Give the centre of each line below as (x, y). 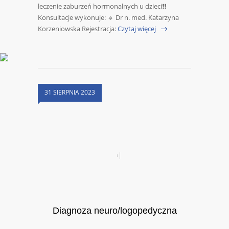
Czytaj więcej (137, 29)
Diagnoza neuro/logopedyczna (114, 211)
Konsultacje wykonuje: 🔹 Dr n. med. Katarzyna (108, 18)
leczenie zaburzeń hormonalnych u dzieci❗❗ (102, 6)
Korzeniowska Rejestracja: (77, 29)
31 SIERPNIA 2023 (70, 93)
